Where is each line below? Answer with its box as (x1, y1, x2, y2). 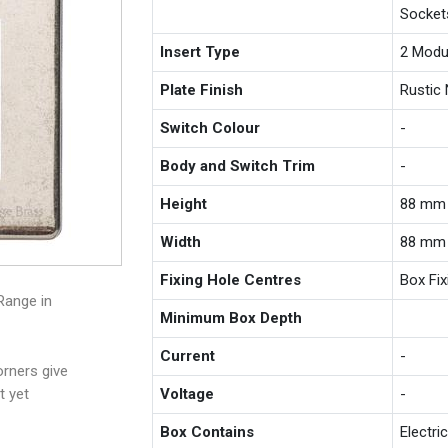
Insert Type (160, 42, 241, 61)
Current (160, 346, 216, 365)
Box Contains (160, 422, 255, 441)
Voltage (160, 384, 215, 403)
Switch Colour (160, 118, 261, 137)
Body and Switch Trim (160, 156, 316, 175)
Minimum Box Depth (160, 308, 303, 327)
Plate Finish (160, 80, 244, 99)
